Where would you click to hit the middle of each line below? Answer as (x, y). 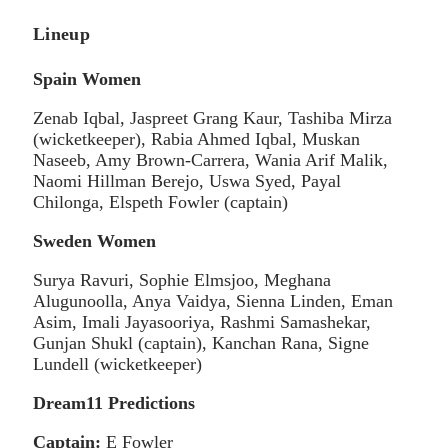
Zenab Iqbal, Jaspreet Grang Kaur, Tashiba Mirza (212, 117)
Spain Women (87, 78)
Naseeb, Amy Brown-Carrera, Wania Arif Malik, (210, 159)
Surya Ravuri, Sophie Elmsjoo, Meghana (182, 279)
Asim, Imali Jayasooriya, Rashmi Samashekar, (202, 321)
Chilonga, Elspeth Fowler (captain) (160, 201)
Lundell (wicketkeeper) (117, 363)
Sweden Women (94, 240)
